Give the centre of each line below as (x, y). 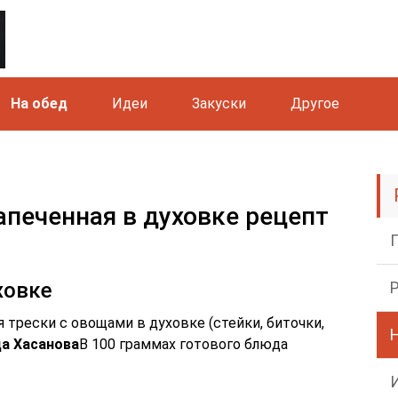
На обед (39, 103)
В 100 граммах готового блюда (183, 344)
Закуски (219, 103)
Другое (315, 103)
